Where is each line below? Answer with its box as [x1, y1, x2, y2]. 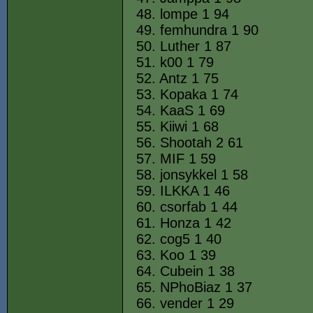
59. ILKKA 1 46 [136, 183, 230, 198]
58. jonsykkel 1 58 [136, 167, 248, 182]
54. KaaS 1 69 [136, 103, 225, 118]
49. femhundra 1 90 [136, 22, 259, 38]
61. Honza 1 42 [136, 215, 231, 231]
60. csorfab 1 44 [136, 199, 238, 214]
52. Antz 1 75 [136, 71, 219, 86]
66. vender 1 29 [136, 296, 234, 311]
